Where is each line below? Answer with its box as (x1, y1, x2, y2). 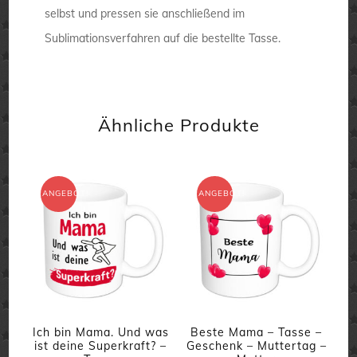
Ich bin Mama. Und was (32, 325, 169, 340)
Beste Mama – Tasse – (190, 325, 323, 340)
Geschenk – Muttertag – (186, 339, 327, 354)
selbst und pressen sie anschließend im (45, 6, 245, 21)
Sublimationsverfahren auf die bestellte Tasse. (45, 30, 281, 45)
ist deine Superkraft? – (34, 339, 167, 354)
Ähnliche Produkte (97, 113, 260, 136)
